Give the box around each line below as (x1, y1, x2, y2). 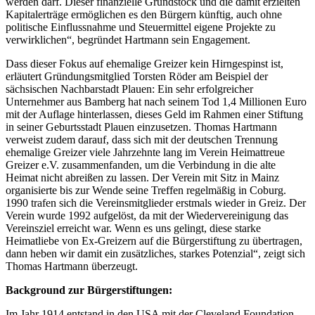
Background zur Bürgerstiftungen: (6, 283, 172, 296)
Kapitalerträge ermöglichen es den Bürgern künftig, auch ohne (6, 8, 282, 20)
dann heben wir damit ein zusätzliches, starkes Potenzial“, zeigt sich (6, 247, 305, 259)
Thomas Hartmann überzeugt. (6, 259, 138, 272)
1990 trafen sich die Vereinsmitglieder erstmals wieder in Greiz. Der (6, 196, 306, 209)
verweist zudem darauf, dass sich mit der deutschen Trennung (6, 133, 278, 146)
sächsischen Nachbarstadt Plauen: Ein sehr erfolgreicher (6, 82, 253, 95)
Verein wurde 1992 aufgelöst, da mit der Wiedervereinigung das (6, 209, 288, 221)
